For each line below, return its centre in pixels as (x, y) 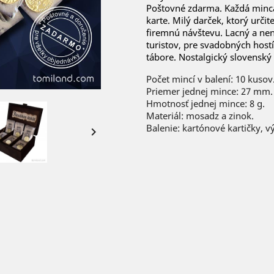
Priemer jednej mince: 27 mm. (209, 91)
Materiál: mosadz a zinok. (200, 115)
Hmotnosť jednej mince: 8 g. (206, 103)
